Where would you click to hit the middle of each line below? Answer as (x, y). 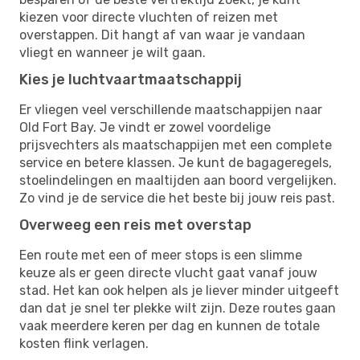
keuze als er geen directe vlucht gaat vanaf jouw (168, 272)
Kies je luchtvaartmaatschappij (131, 79)
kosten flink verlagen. (84, 343)
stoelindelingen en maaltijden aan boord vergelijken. (178, 180)
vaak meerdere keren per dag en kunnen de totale (170, 325)
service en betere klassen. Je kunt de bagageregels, (176, 162)
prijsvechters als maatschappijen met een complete (176, 145)
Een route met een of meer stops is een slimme (161, 255)
